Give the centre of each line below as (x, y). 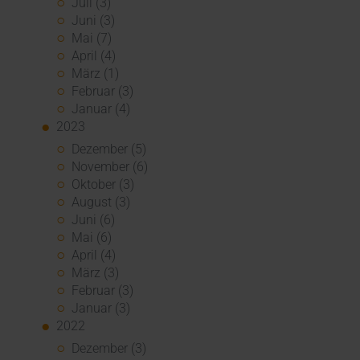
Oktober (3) (103, 184)
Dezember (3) (109, 349)
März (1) (96, 73)
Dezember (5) (109, 149)
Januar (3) (101, 308)
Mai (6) (92, 237)
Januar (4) (101, 108)
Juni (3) (94, 20)
